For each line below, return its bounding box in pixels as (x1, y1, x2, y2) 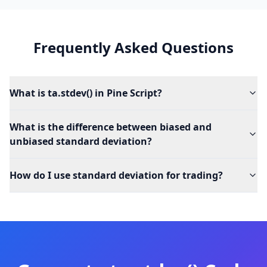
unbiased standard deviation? (10, 135, 152, 148)
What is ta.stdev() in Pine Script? (10, 86, 162, 100)
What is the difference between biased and (10, 120, 212, 133)
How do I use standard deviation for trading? (10, 169, 223, 182)
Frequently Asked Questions (33, 38, 234, 57)
